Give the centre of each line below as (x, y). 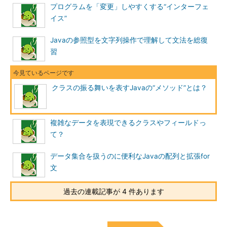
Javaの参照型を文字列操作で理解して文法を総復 (129, 40)
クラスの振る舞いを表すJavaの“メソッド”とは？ (129, 88)
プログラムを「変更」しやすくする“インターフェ (129, 7)
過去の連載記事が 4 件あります (113, 191)
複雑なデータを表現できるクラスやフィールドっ (128, 123)
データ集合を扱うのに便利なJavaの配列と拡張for (130, 156)
